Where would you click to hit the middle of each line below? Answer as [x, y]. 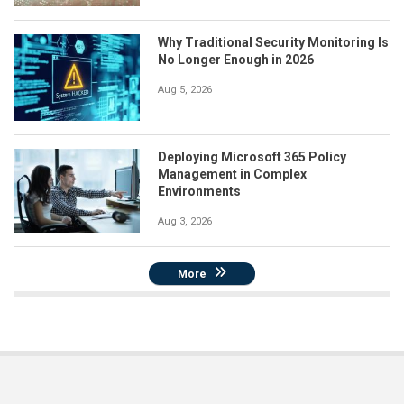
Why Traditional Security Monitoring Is [273, 42]
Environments [199, 192]
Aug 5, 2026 [185, 89]
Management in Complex [232, 174]
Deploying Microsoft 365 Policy [252, 157]
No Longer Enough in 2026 [236, 59]
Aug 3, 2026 [185, 222]
